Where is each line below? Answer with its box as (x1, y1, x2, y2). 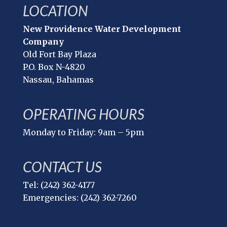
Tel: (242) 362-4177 (22, 180, 95, 191)
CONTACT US (22, 158, 102, 176)
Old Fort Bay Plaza (22, 49, 96, 59)
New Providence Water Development (22, 24, 181, 34)
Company (22, 36, 64, 47)
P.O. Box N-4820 (22, 62, 85, 72)
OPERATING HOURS (22, 105, 144, 123)
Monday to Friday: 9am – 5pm (22, 127, 144, 138)
